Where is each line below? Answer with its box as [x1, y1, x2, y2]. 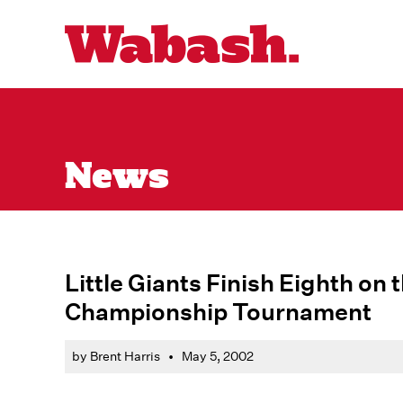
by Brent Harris [72, 348, 160, 364]
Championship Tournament [65, 297, 372, 325]
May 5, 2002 [182, 348, 254, 364]
